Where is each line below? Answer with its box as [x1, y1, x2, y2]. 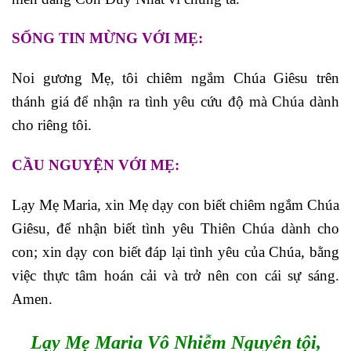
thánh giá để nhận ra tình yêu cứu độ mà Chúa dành [12, 93, 339, 110]
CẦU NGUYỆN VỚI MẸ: [12, 156, 179, 173]
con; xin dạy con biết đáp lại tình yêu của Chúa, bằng [12, 243, 339, 260]
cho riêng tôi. [12, 117, 92, 134]
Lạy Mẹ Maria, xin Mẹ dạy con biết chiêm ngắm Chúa [12, 196, 339, 213]
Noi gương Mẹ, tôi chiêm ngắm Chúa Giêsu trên [12, 70, 339, 87]
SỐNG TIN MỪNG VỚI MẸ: [12, 30, 203, 47]
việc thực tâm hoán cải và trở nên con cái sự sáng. [12, 266, 339, 284]
